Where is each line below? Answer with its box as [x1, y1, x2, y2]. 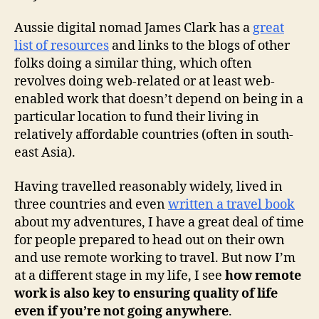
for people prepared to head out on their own [14, 231, 285, 249]
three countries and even [14, 196, 168, 213]
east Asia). [14, 145, 75, 162]
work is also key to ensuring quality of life [14, 285, 278, 302]
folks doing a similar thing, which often [14, 56, 252, 73]
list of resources [14, 38, 109, 55]
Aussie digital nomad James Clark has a [14, 20, 253, 37]
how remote [225, 267, 301, 284]
